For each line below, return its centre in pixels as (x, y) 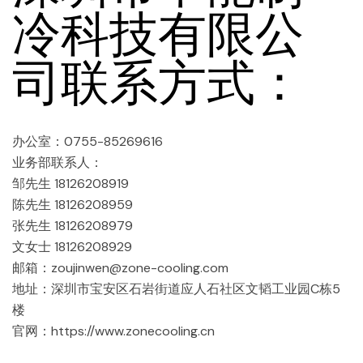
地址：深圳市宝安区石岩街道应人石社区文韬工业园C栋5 (176, 289)
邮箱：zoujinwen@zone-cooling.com (120, 268)
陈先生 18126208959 (73, 205)
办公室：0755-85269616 (88, 142)
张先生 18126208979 (73, 226)
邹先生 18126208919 (70, 184)
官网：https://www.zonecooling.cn (113, 331)
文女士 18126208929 (72, 247)
